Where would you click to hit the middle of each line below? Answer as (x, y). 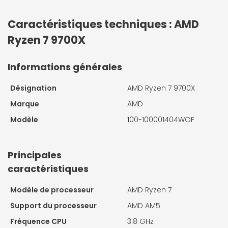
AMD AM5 (144, 205)
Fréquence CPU (38, 221)
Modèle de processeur (52, 190)
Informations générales (65, 67)
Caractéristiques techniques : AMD (103, 24)
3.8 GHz (140, 221)
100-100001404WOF (161, 119)
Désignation (33, 88)
